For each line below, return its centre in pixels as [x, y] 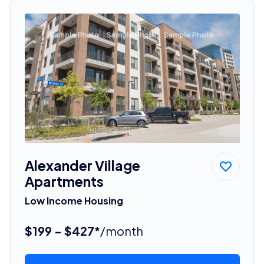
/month [121, 230]
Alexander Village [82, 165]
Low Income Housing [74, 200]
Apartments [64, 181]
